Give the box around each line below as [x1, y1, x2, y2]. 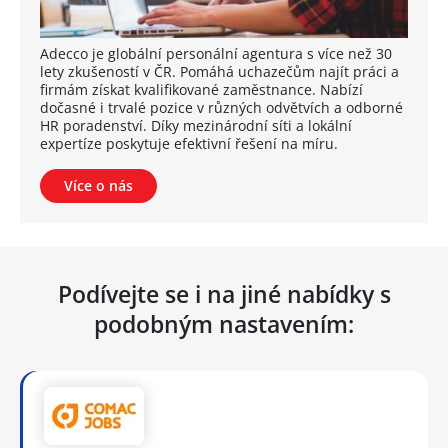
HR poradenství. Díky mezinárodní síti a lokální [40, 115, 352, 135]
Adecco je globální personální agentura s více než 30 [40, 43, 392, 63]
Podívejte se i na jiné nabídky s [57, 277, 391, 310]
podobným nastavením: [94, 307, 354, 340]
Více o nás [64, 175, 133, 195]
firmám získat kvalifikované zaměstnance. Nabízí [40, 79, 363, 99]
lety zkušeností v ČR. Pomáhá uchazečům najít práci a [40, 61, 399, 81]
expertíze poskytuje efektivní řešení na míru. [40, 133, 338, 153]
